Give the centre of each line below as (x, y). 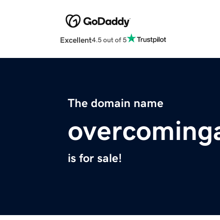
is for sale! (95, 158)
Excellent (76, 40)
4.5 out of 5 (109, 40)
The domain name (116, 103)
